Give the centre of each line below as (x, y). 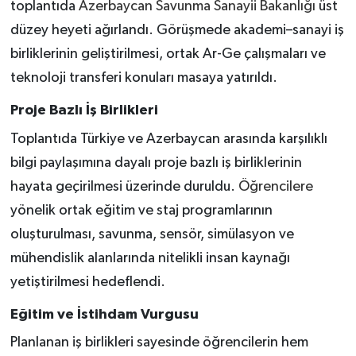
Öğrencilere (275, 186)
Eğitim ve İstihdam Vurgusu (104, 314)
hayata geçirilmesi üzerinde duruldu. (124, 186)
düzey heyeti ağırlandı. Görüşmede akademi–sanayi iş (177, 31)
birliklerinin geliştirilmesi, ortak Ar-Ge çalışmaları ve (168, 54)
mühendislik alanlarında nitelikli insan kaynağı (150, 258)
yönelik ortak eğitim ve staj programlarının (141, 210)
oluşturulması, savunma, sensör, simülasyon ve (152, 234)
